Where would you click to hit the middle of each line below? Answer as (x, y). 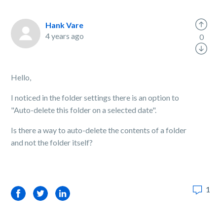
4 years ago (65, 36)
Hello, (21, 77)
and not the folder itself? (52, 142)
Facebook (28, 193)
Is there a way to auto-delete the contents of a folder (99, 130)
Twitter (46, 193)
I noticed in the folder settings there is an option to (95, 97)
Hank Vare (65, 25)
